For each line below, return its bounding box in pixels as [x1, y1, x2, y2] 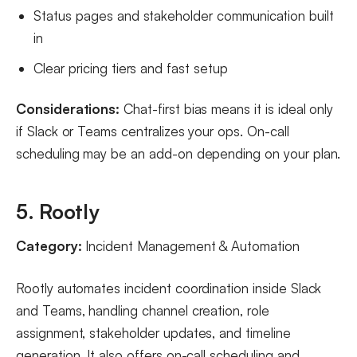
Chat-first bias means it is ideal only [120, 100, 334, 117]
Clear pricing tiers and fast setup [33, 59, 228, 76]
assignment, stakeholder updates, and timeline [16, 324, 291, 342]
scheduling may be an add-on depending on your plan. [16, 144, 341, 162]
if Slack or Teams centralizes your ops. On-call [16, 122, 289, 139]
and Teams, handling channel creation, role [16, 302, 269, 320]
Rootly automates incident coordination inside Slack [16, 280, 322, 297]
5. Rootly [16, 198, 100, 225]
